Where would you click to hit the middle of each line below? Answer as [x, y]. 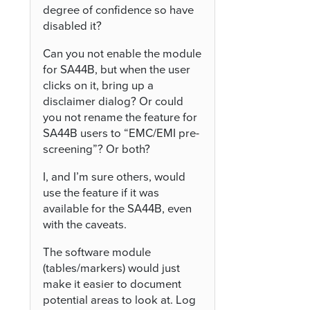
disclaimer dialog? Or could [113, 102]
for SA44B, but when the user [117, 70]
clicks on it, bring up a [99, 86]
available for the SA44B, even [118, 209]
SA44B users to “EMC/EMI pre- [121, 134]
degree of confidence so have [119, 11]
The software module [97, 252]
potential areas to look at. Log [120, 300]
